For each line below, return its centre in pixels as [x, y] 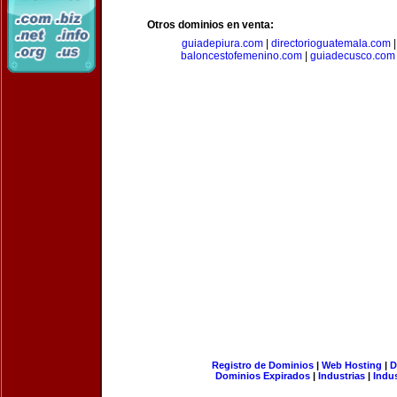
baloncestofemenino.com [241, 56]
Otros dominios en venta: [210, 25]
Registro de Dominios [262, 365]
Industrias [342, 376]
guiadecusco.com [353, 56]
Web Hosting [351, 365]
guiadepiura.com [222, 43]
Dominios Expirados [263, 376]
